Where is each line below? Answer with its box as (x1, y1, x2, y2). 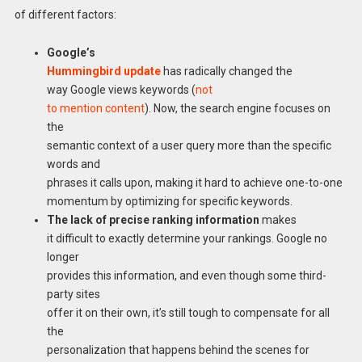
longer (46, 250, 79, 263)
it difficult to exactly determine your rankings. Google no (46, 231, 327, 245)
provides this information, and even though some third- (46, 268, 326, 282)
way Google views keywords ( (46, 82, 196, 96)
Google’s (46, 45, 95, 59)
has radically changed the (160, 64, 293, 78)
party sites (46, 287, 100, 301)
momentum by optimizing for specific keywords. (46, 194, 293, 208)
